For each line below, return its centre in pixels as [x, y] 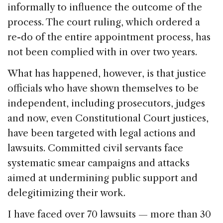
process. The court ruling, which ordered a [104, 22]
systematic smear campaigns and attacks [99, 163]
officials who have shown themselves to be [103, 89]
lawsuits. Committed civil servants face [95, 148]
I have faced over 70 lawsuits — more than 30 [109, 215]
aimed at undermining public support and [103, 178]
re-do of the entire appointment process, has [109, 37]
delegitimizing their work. [66, 193]
